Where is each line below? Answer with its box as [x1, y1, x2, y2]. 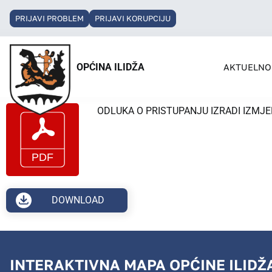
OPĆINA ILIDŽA [76, 61, 144, 73]
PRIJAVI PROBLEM [15, 13, 84, 23]
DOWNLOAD [52, 194, 105, 206]
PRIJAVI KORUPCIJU [95, 13, 171, 23]
